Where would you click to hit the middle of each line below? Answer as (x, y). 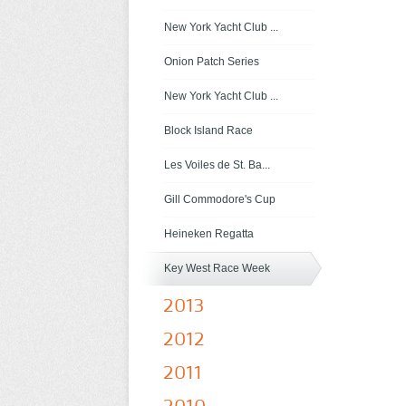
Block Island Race (208, 130)
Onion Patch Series (212, 62)
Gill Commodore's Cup (220, 199)
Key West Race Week (217, 268)
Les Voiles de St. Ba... (217, 165)
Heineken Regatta (209, 234)
